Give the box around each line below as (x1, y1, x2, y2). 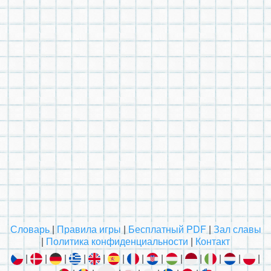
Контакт (195, 233, 230, 248)
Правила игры (56, 221, 121, 236)
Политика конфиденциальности (46, 233, 188, 248)
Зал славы (213, 221, 261, 236)
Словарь (10, 221, 50, 236)
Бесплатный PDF (128, 221, 206, 236)
